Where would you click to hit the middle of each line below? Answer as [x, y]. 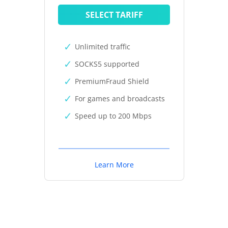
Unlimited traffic [102, 47]
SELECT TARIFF [114, 15]
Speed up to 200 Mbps [113, 116]
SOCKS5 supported [107, 64]
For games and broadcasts [120, 98]
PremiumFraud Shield [112, 81]
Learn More [114, 165]
